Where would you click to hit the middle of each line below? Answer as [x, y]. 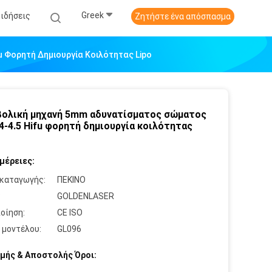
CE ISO [70, 212]
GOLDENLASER [86, 196]
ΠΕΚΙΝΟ [71, 180]
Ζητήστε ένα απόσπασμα [183, 16]
